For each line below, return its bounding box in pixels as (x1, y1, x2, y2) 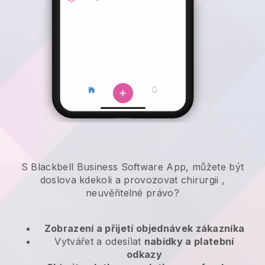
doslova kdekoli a (40, 174, 124, 186)
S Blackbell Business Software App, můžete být (21, 161, 244, 173)
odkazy (127, 248, 162, 261)
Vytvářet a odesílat (54, 235, 144, 248)
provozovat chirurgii (124, 174, 219, 186)
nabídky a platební (144, 235, 234, 248)
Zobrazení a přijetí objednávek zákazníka (44, 222, 245, 235)
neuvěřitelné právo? (85, 187, 180, 199)
